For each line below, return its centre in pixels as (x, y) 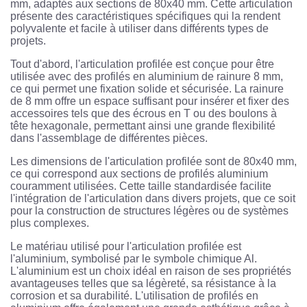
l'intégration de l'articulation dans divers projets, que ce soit (153, 198)
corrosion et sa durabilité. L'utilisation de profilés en (134, 295)
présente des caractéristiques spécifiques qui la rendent (145, 16)
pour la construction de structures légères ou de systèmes (149, 210)
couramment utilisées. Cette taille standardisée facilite (141, 186)
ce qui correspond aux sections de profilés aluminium (139, 173)
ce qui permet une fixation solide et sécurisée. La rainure (147, 88)
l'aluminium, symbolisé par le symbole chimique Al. (134, 258)
